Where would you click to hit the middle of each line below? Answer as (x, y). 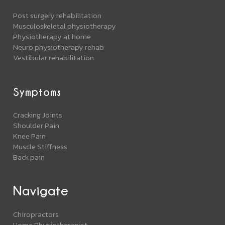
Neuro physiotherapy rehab (59, 47)
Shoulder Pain (36, 125)
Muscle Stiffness (40, 146)
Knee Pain (30, 136)
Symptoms (37, 91)
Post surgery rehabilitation (58, 15)
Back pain (29, 157)
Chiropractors (36, 214)
